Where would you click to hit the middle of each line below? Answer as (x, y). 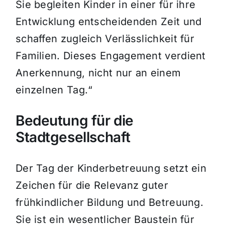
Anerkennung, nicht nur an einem (98, 73)
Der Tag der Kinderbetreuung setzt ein (111, 168)
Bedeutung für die (74, 121)
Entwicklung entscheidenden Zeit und (108, 22)
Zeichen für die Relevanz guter (92, 186)
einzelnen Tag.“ (54, 90)
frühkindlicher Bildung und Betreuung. (109, 203)
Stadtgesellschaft (73, 137)
